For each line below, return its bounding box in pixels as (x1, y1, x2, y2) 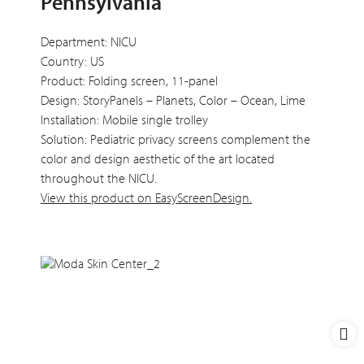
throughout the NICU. (41, 169, 157, 186)
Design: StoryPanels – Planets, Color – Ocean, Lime (41, 91, 305, 108)
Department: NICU (41, 32, 136, 50)
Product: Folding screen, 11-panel (41, 71, 218, 89)
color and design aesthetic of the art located (41, 149, 275, 167)
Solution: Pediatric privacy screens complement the (41, 130, 310, 147)
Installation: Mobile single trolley (41, 110, 208, 128)
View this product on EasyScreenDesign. (41, 188, 252, 206)
